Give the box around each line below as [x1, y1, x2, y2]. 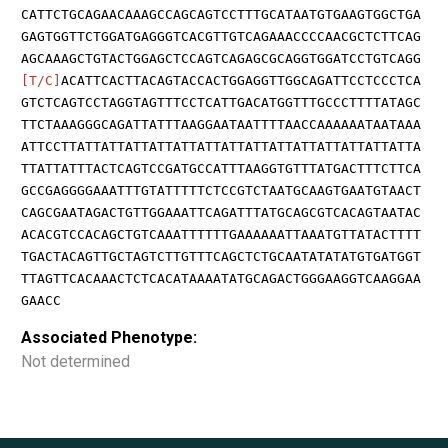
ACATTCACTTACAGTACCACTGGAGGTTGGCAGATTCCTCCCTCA [61, 72, 421, 88]
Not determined [21, 351, 130, 371]
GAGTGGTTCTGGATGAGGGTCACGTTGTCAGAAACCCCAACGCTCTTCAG [21, 28, 421, 44]
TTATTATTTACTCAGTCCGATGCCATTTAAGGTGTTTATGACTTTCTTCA [21, 160, 421, 176]
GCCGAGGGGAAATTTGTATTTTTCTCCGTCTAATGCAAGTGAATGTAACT [21, 182, 421, 198]
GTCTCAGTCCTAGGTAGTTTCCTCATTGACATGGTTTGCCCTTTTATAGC [21, 94, 421, 110]
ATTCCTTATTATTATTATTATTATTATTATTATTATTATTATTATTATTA [21, 138, 421, 154]
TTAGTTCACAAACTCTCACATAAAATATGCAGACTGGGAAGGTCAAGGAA [21, 270, 421, 286]
